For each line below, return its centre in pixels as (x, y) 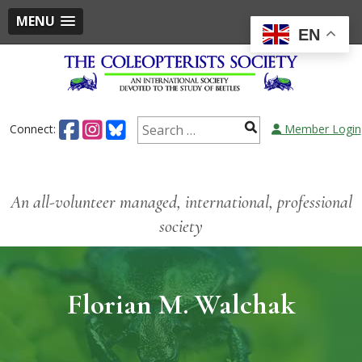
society (181, 226)
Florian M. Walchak (181, 304)
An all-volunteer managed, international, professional (181, 202)
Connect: (34, 128)
